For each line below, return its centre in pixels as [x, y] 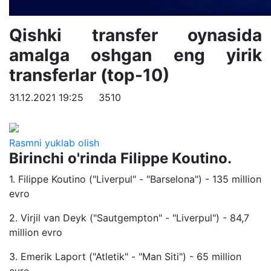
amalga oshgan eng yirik [135, 55]
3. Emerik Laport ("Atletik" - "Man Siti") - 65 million [125, 256]
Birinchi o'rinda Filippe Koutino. [120, 158]
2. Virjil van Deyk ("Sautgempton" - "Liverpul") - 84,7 [129, 217]
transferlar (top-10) [89, 75]
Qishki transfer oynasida [135, 35]
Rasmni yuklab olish [54, 142]
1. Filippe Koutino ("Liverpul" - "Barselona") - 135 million [135, 179]
